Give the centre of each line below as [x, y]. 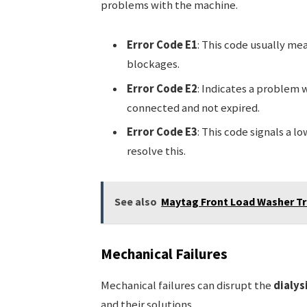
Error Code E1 [162, 45]
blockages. [153, 64]
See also [136, 202]
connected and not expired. [193, 108]
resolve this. [156, 151]
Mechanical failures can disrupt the [187, 285]
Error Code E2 [162, 88]
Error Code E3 [162, 132]
